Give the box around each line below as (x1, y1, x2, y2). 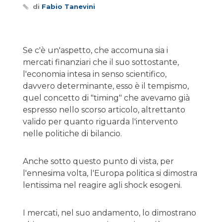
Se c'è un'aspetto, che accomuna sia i (23, 46, 168, 55)
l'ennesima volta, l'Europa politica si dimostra (23, 168, 197, 178)
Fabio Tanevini (42, 2, 95, 10)
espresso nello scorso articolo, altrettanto (23, 105, 185, 114)
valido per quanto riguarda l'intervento (23, 117, 178, 126)
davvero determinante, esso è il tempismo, (23, 81, 189, 91)
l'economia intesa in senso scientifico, (23, 69, 166, 79)
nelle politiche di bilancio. (23, 129, 122, 138)
